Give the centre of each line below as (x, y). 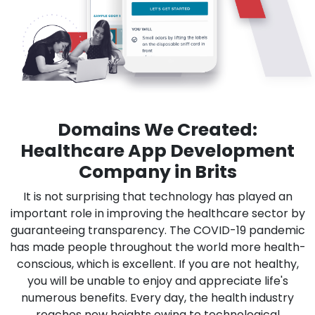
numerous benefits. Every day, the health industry (157, 297)
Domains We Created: (157, 129)
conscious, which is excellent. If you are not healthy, (157, 264)
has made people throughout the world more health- (157, 247)
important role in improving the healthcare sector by (157, 213)
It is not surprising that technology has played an (157, 196)
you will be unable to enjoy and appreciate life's (157, 281)
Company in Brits (157, 172)
